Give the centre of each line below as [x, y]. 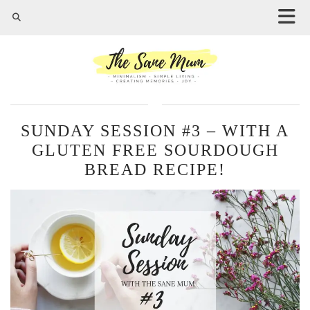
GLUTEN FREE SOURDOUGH [155, 151]
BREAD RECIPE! [155, 170]
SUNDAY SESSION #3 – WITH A [155, 131]
